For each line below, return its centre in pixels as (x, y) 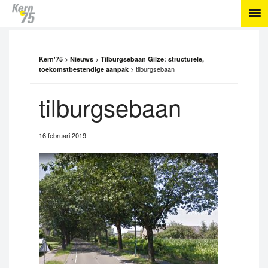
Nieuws (82, 59)
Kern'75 (51, 59)
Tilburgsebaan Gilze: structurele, (152, 59)
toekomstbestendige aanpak (84, 69)
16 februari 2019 (63, 135)
